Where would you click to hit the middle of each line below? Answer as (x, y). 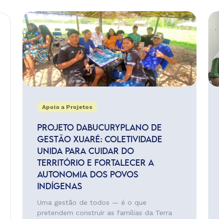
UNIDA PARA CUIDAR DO (85, 152)
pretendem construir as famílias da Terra (104, 213)
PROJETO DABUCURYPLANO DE (99, 128)
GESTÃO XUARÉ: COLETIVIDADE (99, 140)
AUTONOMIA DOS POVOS (88, 175)
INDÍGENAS (61, 187)
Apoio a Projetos (67, 107)
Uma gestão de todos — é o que (92, 202)
